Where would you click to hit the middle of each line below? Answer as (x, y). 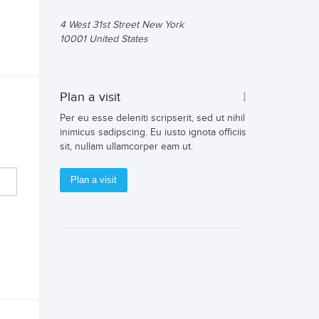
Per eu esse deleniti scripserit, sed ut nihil (152, 118)
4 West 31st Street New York (121, 25)
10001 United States (104, 39)
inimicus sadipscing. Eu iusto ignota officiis (153, 132)
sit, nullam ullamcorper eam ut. (126, 147)
